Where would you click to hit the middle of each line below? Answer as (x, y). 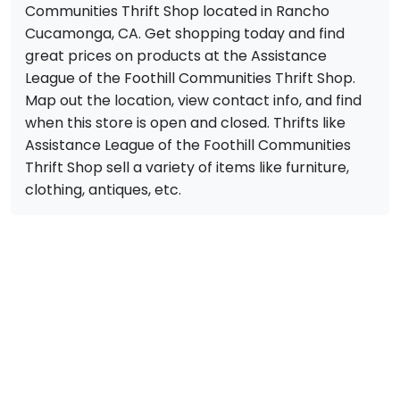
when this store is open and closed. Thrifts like (185, 123)
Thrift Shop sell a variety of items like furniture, (187, 168)
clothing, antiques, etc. (103, 190)
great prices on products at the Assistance (176, 56)
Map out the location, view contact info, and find (193, 101)
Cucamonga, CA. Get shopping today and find (185, 34)
